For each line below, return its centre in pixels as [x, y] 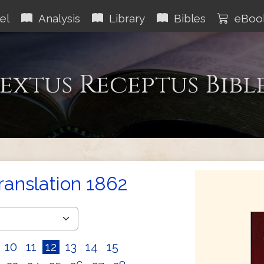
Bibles [187, 18]
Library [124, 18]
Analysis [56, 18]
